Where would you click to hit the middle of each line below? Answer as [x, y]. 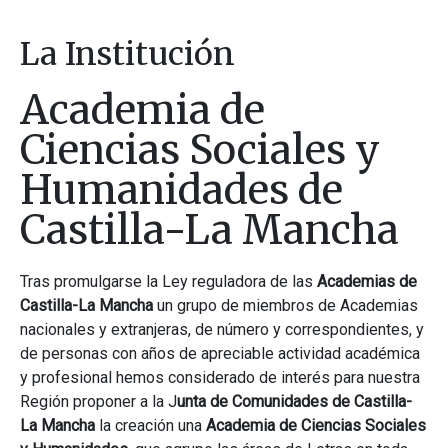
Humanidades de [181, 190]
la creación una [150, 425]
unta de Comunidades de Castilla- [294, 401]
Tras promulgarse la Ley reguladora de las [168, 281]
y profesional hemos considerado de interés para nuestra [220, 377]
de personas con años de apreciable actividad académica [220, 353]
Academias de [367, 281]
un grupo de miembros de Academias [285, 305]
